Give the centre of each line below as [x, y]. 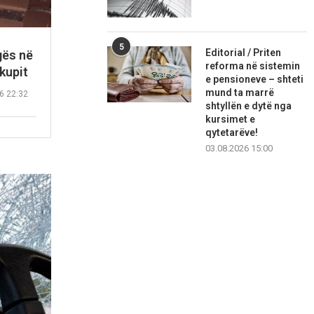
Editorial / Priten [244, 53]
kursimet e [231, 120]
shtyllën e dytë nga [249, 106]
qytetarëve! [232, 133]
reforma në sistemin [253, 66]
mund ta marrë [240, 93]
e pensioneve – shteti [255, 80]
